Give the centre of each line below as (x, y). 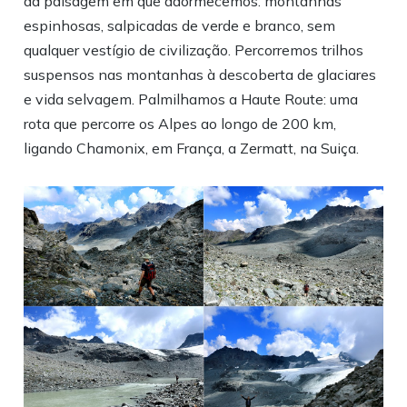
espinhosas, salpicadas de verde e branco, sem (180, 25)
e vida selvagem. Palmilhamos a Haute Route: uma (191, 99)
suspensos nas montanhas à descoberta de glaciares (200, 74)
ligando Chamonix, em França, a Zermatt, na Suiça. (192, 148)
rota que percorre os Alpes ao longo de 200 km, (180, 124)
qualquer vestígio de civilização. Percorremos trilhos (194, 50)
